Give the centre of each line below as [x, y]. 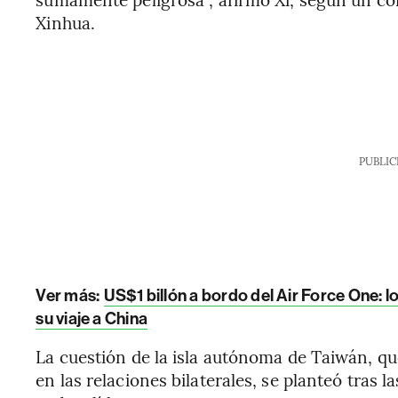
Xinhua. [66, 22]
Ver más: [69, 295]
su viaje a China [92, 318]
